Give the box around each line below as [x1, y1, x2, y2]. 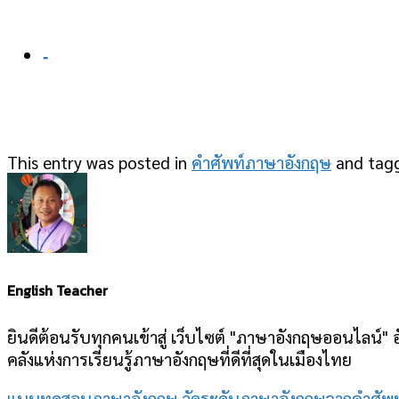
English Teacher [7, 280, 108, 302]
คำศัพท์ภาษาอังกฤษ [191, 150, 331, 173]
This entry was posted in [7, 150, 191, 173]
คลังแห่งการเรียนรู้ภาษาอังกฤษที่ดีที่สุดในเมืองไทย [7, 347, 352, 370]
